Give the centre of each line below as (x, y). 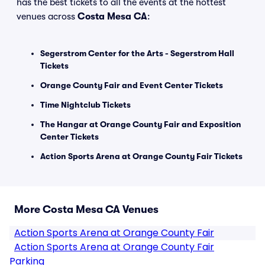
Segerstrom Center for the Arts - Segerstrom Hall (137, 53)
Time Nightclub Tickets (85, 105)
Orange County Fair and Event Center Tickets (132, 85)
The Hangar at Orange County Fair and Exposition (141, 124)
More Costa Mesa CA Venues (86, 209)
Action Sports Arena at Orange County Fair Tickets (141, 156)
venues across (47, 17)
